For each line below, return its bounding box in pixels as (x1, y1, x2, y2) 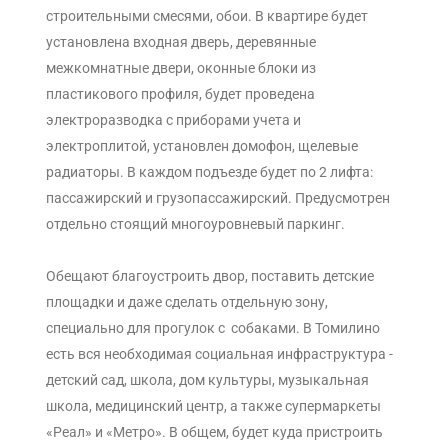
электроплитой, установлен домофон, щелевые (46, 138, 358, 155)
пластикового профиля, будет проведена (46, 86, 315, 103)
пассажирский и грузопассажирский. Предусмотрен (46, 190, 390, 207)
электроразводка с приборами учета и (46, 112, 301, 129)
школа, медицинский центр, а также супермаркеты (46, 398, 381, 415)
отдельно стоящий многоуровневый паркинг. (46, 216, 348, 233)
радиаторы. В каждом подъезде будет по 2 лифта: (46, 164, 373, 181)
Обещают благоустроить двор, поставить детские (46, 268, 374, 285)
